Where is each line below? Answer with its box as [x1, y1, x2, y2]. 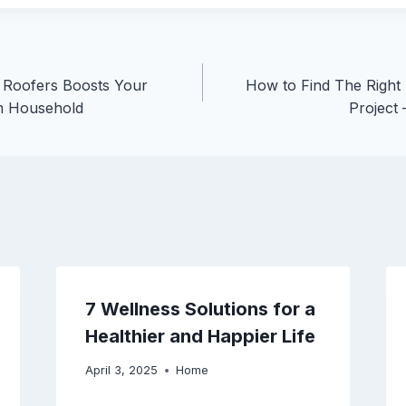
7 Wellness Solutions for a [84, 298, 315, 321]
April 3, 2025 [84, 363, 158, 378]
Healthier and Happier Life [84, 325, 315, 348]
